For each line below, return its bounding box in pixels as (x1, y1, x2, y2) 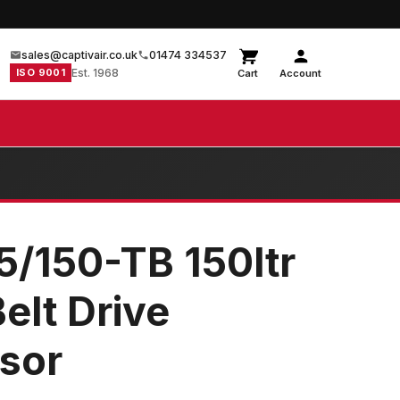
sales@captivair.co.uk (21, 47, 137, 62)
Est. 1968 (71, 65, 120, 79)
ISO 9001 (16, 65, 66, 79)
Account (279, 67, 321, 79)
